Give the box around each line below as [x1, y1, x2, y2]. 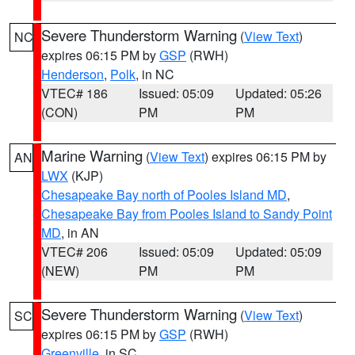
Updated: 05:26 [235, 84, 323, 102]
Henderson [41, 65, 104, 83]
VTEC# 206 [41, 242, 108, 261]
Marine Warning [41, 145, 143, 166]
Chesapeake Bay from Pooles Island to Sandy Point [41, 204, 332, 223]
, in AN [61, 223, 99, 242]
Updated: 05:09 [235, 242, 323, 261]
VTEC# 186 [41, 84, 108, 102]
